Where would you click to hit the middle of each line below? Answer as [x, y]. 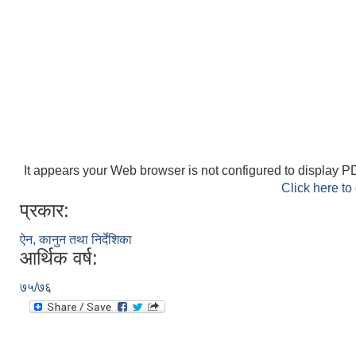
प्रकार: [44, 210]
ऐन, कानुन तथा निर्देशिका [76, 239]
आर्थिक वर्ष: [59, 257]
